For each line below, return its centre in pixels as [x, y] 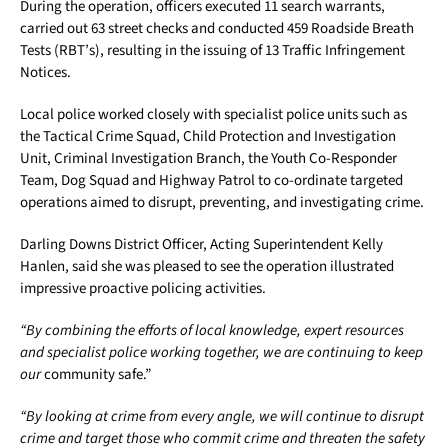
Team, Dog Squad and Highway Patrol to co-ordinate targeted [211, 181]
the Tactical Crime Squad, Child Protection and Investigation [208, 137]
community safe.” [97, 375]
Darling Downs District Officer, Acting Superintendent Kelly [201, 245]
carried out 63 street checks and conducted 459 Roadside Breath [217, 29]
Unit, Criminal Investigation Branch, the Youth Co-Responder [208, 159]
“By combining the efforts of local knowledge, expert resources [212, 331]
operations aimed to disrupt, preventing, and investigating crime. [222, 203]
